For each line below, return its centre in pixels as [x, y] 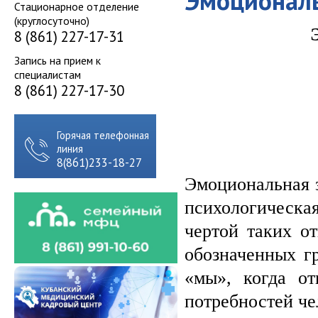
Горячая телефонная [103, 135]
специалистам [48, 75]
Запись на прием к [57, 60]
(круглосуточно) [52, 21]
